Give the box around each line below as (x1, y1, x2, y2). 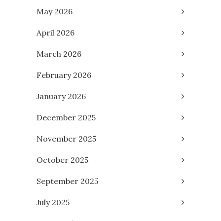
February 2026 (37, 70, 91, 80)
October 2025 (37, 154, 88, 165)
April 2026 (37, 27, 74, 37)
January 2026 (37, 91, 86, 101)
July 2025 (37, 197, 70, 207)
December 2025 (37, 112, 96, 122)
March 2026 (37, 48, 81, 59)
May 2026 (37, 6, 73, 16)
